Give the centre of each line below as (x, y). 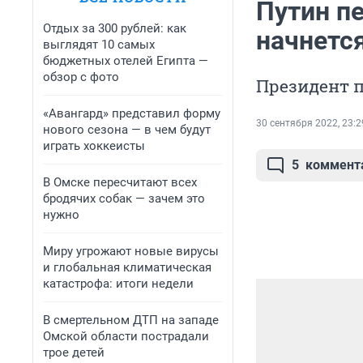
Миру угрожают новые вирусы (131, 251)
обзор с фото (81, 77)
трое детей (74, 352)
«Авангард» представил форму (132, 113)
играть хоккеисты (94, 146)
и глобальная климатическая (127, 267)
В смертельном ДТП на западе (131, 320)
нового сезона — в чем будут (127, 130)
